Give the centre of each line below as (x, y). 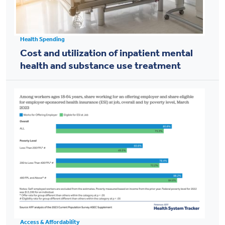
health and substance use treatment (100, 65)
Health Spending (42, 39)
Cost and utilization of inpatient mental (106, 52)
